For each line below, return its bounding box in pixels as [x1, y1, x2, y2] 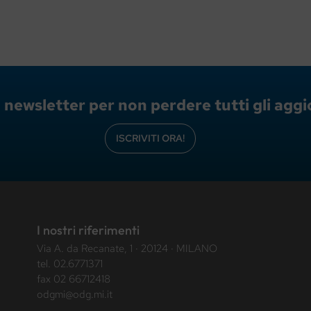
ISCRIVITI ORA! [116, 132, 185, 145]
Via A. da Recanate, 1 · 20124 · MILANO [37, 242, 218, 256]
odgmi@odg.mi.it [37, 287, 113, 302]
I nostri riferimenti [37, 222, 140, 239]
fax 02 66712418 [37, 272, 111, 287]
